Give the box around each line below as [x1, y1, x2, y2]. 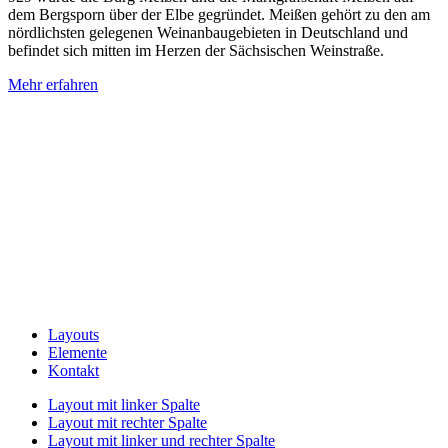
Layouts [48, 325, 99, 343]
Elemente [48, 343, 107, 361]
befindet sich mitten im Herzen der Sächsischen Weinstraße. [8, 42, 384, 60]
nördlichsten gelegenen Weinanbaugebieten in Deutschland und [8, 24, 408, 42]
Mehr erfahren [8, 76, 98, 94]
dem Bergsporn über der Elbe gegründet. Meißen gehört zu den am [8, 6, 430, 24]
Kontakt [48, 361, 99, 379]
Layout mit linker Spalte [48, 395, 200, 413]
